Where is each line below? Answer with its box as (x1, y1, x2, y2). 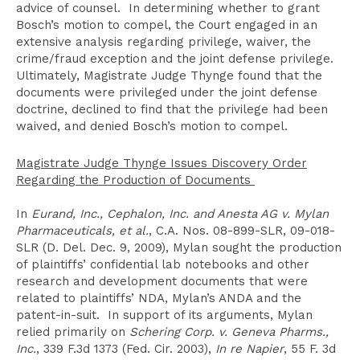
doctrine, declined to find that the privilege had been (16, 102, 328, 117)
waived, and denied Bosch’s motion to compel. (16, 119, 288, 133)
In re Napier (215, 342, 284, 356)
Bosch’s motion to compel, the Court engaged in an (16, 18, 317, 32)
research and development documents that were (16, 274, 308, 288)
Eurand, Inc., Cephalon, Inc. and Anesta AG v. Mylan (31, 207, 329, 221)
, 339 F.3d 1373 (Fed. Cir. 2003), (36, 342, 215, 356)
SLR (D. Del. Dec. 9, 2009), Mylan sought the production (16, 240, 342, 255)
